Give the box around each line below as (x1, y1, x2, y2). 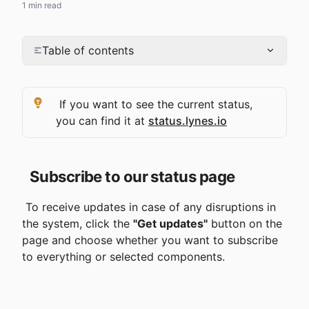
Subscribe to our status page (29, 168, 235, 186)
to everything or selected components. (22, 250, 225, 263)
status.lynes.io (148, 114, 227, 128)
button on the (208, 217, 286, 230)
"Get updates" (133, 217, 208, 230)
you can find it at (56, 114, 148, 128)
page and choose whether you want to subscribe (22, 233, 281, 247)
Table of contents (42, 43, 134, 57)
